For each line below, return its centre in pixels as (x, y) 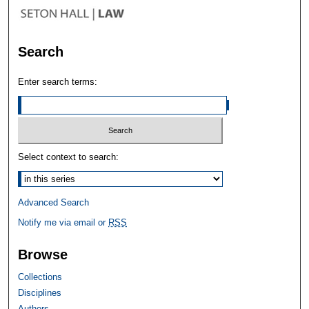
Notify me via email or (63, 222)
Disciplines (40, 292)
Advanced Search (54, 202)
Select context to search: (69, 157)
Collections (40, 277)
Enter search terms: (58, 82)
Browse (43, 254)
